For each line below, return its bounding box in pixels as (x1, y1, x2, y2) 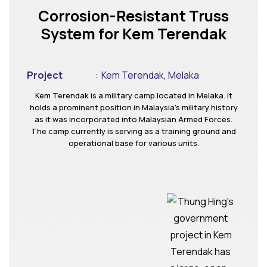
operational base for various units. (68, 138, 199, 148)
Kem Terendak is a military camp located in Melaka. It (35, 90, 232, 101)
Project (27, 69, 63, 82)
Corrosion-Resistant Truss (38, 5, 229, 26)
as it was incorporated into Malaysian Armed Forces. (35, 114, 232, 125)
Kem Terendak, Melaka (101, 69, 200, 82)
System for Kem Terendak (41, 23, 226, 44)
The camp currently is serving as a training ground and (31, 126, 236, 136)
